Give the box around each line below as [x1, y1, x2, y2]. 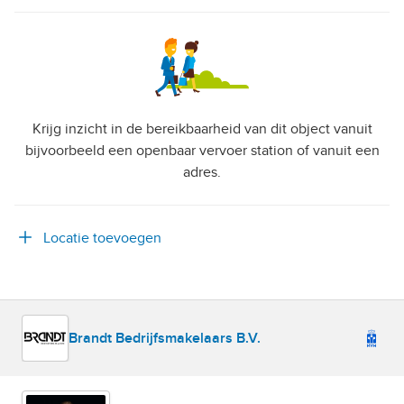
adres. [183, 162, 221, 181]
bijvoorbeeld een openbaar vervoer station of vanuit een [24, 141, 380, 160]
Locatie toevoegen [43, 228, 161, 247]
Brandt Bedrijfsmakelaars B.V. [69, 328, 261, 347]
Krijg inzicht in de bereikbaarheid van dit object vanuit [32, 119, 372, 138]
